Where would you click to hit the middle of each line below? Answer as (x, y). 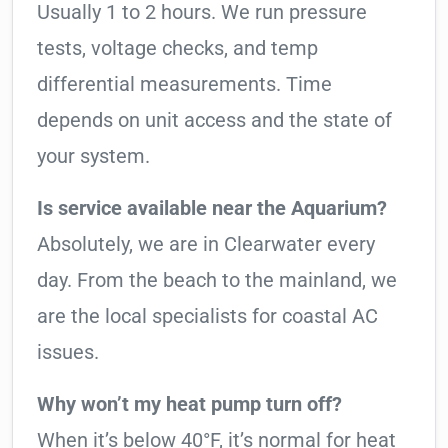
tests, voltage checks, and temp (177, 48)
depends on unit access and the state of (214, 120)
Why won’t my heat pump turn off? (189, 404)
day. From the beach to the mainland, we (217, 280)
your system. (93, 156)
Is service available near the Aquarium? (212, 208)
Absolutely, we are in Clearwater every (206, 244)
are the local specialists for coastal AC (207, 316)
